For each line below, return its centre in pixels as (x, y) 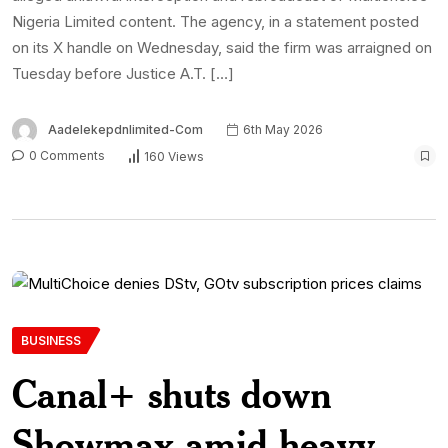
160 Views (174, 156)
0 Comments (65, 156)
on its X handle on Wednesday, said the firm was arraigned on (222, 47)
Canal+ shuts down (172, 394)
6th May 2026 (281, 130)
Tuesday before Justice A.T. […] (123, 73)
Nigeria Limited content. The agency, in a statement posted (215, 21)
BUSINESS (51, 341)
